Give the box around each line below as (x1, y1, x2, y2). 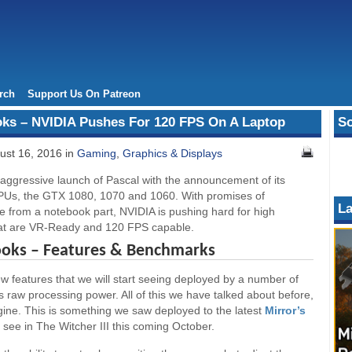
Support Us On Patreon (27, 88, 141, 100)
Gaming (77, 147, 116, 159)
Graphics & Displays (123, 147, 222, 159)
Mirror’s (265, 304, 306, 317)
